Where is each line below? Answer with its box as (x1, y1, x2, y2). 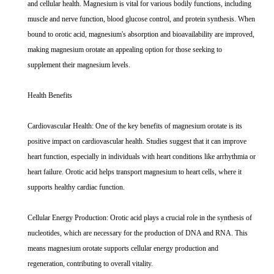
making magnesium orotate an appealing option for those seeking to (28, 45, 222, 54)
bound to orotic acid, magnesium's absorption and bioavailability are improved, (28, 30, 254, 39)
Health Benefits (28, 91, 72, 100)
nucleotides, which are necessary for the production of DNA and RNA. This (28, 229, 248, 238)
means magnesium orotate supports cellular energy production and (28, 244, 218, 253)
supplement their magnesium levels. (28, 61, 130, 70)
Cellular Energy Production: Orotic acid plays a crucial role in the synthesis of (28, 213, 252, 223)
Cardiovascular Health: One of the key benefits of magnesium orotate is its (28, 122, 242, 131)
